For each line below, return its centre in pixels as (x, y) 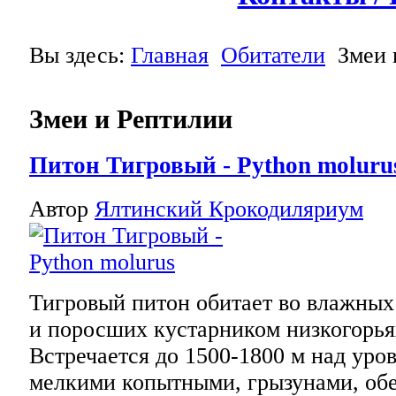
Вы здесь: (80, 55)
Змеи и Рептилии (131, 118)
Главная (170, 55)
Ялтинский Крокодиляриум (229, 209)
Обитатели (273, 55)
